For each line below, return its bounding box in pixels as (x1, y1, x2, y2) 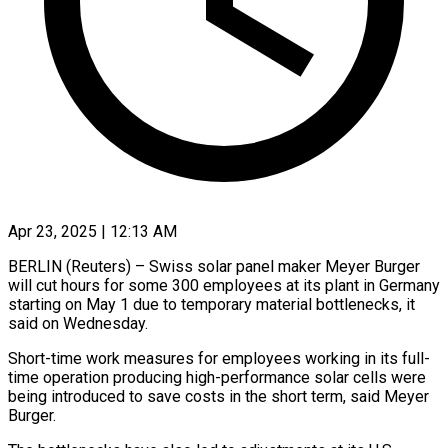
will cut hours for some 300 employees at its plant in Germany (8, 275, 440, 295)
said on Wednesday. (8, 313, 148, 333)
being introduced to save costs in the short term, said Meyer (8, 386, 429, 406)
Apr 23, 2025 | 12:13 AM (8, 221, 177, 241)
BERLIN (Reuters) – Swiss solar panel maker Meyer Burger (8, 256, 420, 276)
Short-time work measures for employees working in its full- (8, 348, 430, 368)
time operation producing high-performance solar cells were (8, 367, 426, 387)
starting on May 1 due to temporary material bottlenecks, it (8, 294, 415, 314)
